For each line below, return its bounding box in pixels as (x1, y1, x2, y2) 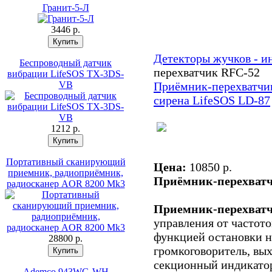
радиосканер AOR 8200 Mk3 (6, 178, 125, 189)
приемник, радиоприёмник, (8, 168, 123, 178)
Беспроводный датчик (19, 58, 112, 68)
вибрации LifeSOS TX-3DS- (7, 69, 124, 79)
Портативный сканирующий (5, 157, 126, 167)
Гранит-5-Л (42, 2, 89, 13)
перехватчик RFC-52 (154, 66, 260, 79)
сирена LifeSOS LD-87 (154, 93, 270, 107)
